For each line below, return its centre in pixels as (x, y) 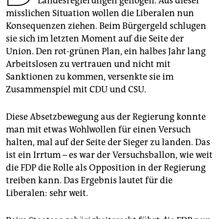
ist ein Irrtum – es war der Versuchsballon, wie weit (109, 155)
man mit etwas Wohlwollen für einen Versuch (98, 130)
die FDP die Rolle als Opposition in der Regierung (106, 168)
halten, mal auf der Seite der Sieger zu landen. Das (108, 142)
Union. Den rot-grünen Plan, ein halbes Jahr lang (106, 52)
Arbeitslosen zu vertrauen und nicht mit (88, 64)
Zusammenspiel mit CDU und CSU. (76, 90)
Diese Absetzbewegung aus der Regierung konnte (106, 117)
